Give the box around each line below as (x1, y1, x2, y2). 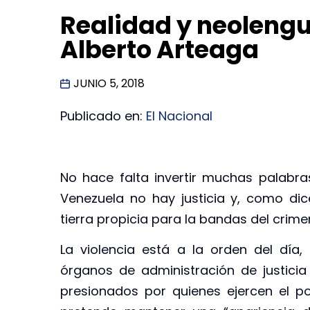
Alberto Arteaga (60, 33, 259, 67)
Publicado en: (60, 107, 146, 125)
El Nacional (146, 107, 212, 125)
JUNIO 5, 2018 (73, 75, 145, 92)
